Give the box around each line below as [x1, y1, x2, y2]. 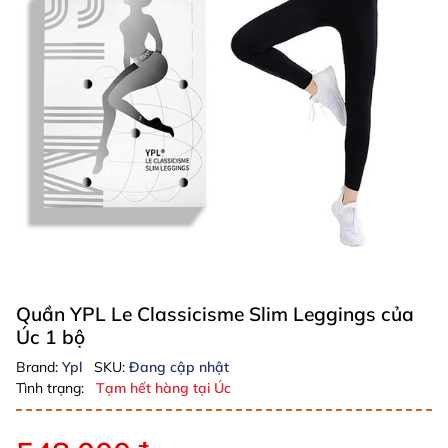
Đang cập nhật [129, 358, 229, 376]
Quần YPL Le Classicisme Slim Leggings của [16, 302, 414, 326]
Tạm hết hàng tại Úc [96, 379, 231, 397]
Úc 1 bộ [16, 325, 85, 349]
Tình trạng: [16, 379, 84, 397]
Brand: [16, 358, 62, 376]
